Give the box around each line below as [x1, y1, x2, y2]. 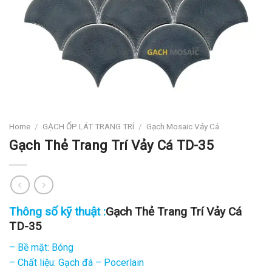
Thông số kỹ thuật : [9, 205, 106, 219]
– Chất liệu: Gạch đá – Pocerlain [9, 256, 144, 268]
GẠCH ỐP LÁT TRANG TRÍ [42, 121, 135, 131]
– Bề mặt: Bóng [9, 241, 73, 253]
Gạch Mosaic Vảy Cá [146, 121, 220, 131]
